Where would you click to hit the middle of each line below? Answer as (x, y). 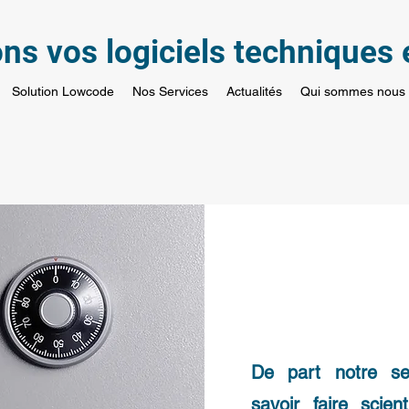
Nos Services (170, 91)
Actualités (254, 91)
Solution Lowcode (63, 91)
